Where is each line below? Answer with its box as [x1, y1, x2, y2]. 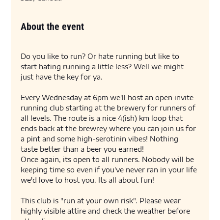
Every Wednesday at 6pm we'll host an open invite [21, 93, 196, 102]
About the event [21, 21, 84, 32]
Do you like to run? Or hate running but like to [21, 52, 182, 60]
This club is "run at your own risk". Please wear [21, 196, 183, 205]
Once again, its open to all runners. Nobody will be [21, 155, 196, 164]
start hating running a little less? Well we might [21, 62, 186, 71]
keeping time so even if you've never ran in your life [21, 165, 199, 174]
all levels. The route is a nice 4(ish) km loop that [21, 114, 185, 122]
